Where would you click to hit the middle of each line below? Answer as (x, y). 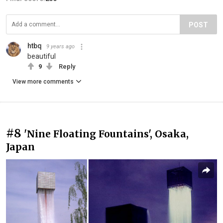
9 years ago (60, 46)
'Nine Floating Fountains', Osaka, (106, 134)
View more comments (43, 81)
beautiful (42, 56)
